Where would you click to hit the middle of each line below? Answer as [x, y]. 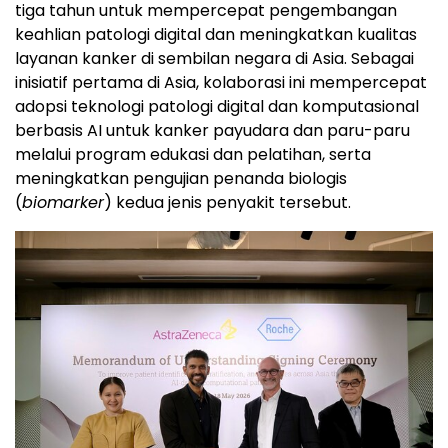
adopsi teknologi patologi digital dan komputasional [217, 107]
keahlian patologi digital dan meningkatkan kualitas [216, 35]
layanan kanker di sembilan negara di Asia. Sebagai [214, 59]
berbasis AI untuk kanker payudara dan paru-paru [212, 131]
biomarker [63, 203]
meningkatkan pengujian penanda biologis [181, 179]
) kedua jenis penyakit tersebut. [227, 203]
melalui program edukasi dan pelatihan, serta [193, 155]
